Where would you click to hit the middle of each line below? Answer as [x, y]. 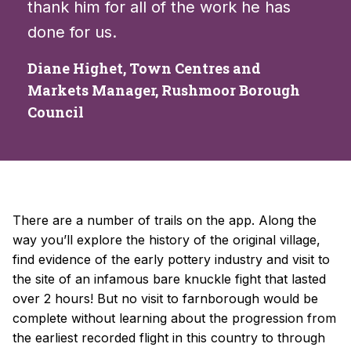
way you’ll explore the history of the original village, [166, 240]
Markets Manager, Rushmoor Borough [164, 90]
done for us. [72, 33]
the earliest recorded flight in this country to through [169, 338]
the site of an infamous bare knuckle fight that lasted [169, 279]
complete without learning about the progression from [174, 318]
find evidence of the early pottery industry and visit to [171, 260]
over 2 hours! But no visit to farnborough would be [165, 299]
